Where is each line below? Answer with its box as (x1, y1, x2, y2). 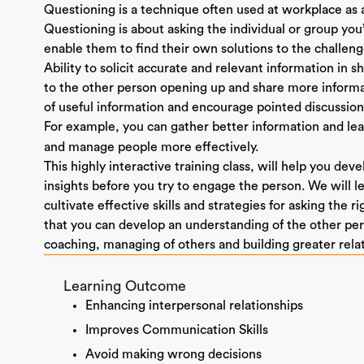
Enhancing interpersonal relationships (84, 299, 303, 313)
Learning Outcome (63, 279, 186, 294)
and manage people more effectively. (43, 141, 258, 154)
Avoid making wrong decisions (84, 348, 262, 362)
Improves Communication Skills (84, 323, 268, 337)
